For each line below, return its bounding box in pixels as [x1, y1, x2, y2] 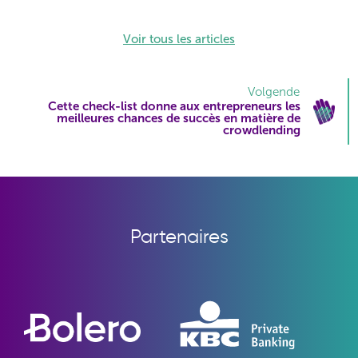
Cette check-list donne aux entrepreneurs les [48, 99, 300, 114]
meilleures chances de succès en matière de [57, 111, 300, 126]
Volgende [248, 85, 300, 100]
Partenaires [129, 225, 229, 249]
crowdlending [223, 123, 300, 138]
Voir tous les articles [123, 32, 235, 47]
